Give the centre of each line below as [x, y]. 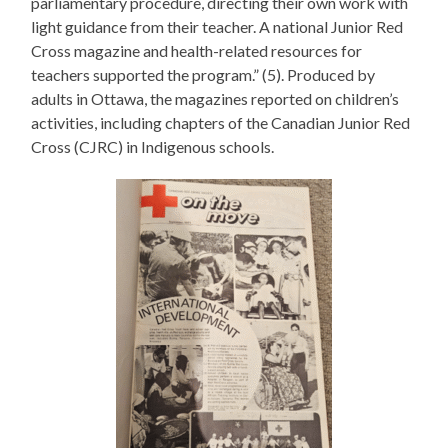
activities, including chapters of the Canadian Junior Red [221, 123]
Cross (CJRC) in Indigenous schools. [153, 147]
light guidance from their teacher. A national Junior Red [217, 27]
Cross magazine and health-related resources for [197, 51]
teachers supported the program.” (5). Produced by [203, 75]
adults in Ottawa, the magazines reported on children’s [215, 99]
